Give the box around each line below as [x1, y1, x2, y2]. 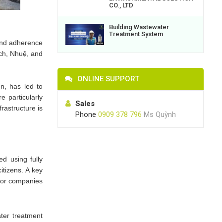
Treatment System [109, 30, 163, 38]
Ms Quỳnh [144, 110, 176, 119]
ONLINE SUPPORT [77, 74, 139, 84]
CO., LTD [109, 1, 133, 9]
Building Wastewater [109, 23, 169, 31]
